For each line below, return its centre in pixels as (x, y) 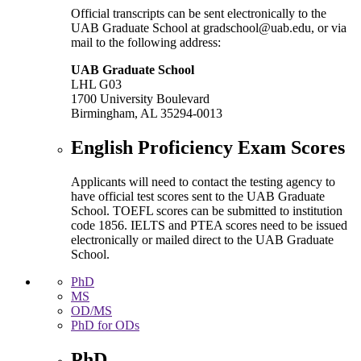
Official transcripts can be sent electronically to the (199, 13)
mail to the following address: (146, 42)
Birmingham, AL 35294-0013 (147, 113)
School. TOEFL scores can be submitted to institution (207, 210)
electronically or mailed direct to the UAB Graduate (202, 239)
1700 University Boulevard (140, 98)
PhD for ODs (105, 325)
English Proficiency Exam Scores (208, 147)
